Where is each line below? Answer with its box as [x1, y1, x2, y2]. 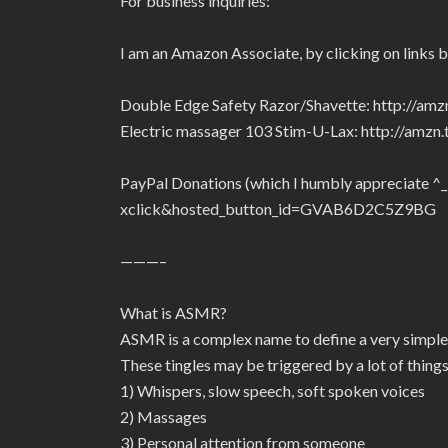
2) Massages [120, 407, 207, 426]
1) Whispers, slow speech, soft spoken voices [120, 381, 425, 400]
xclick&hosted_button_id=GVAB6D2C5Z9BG [120, 199, 436, 218]
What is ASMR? [120, 303, 227, 322]
